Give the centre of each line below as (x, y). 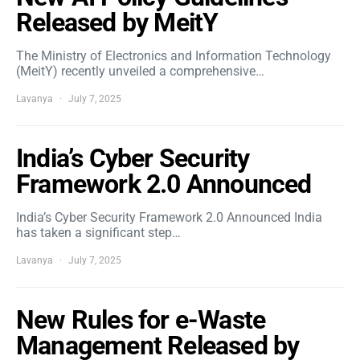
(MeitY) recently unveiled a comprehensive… (140, 71)
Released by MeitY (117, 22)
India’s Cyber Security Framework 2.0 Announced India (169, 217)
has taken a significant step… (98, 233)
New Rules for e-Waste (141, 320)
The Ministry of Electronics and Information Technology (174, 56)
